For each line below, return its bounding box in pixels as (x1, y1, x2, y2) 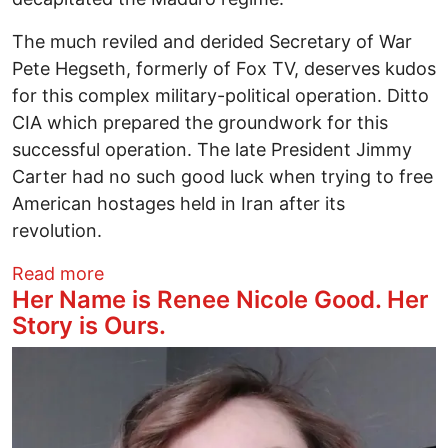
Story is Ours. (12, 311, 166, 341)
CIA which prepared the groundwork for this (12, 112, 388, 134)
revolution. (12, 220, 102, 242)
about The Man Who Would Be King (103, 262, 404, 284)
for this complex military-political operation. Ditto (12, 85, 429, 107)
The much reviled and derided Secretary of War (12, 31, 412, 53)
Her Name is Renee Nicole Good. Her (12, 285, 428, 315)
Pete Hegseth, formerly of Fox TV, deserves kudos (12, 58, 436, 80)
